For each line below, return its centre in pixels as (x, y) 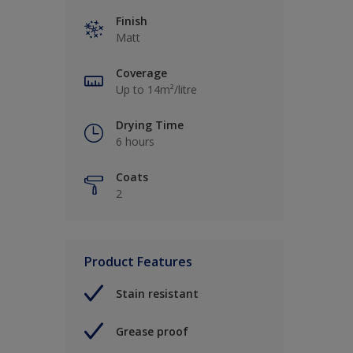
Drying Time (150, 125)
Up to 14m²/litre (156, 90)
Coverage (141, 73)
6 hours (135, 142)
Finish (132, 21)
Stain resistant (157, 293)
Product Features (138, 262)
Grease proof (152, 331)
